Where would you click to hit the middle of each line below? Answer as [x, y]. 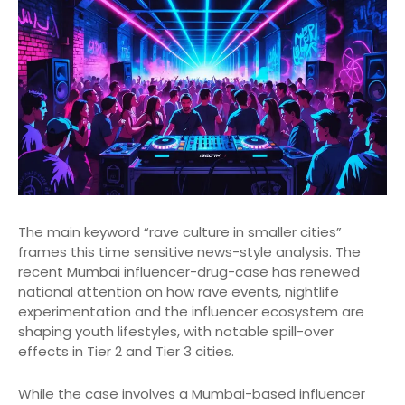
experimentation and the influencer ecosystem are [191, 312]
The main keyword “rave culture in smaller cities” [180, 232]
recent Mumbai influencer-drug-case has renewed [189, 272]
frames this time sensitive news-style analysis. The [189, 252]
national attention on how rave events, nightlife [179, 292]
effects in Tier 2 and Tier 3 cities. [126, 352]
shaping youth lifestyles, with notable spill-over [176, 332]
